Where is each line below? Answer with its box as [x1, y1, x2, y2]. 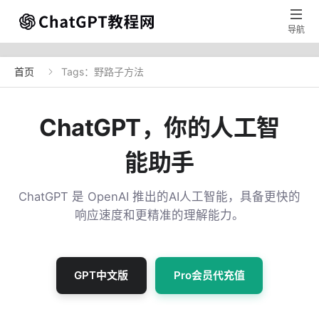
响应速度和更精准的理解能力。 [75, 208, 244, 222]
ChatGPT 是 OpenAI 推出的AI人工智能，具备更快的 [19, 189, 300, 204]
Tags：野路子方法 [61, 66, 144, 78]
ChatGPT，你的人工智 [39, 113, 280, 142]
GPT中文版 [74, 268, 129, 282]
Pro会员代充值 [173, 268, 245, 282]
